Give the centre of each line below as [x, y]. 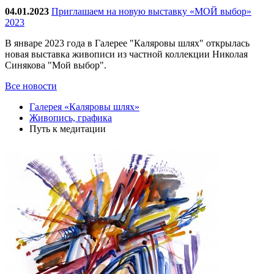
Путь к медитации [68, 129]
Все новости [31, 86]
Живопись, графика [71, 118]
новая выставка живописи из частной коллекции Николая [126, 54]
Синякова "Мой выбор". [56, 65]
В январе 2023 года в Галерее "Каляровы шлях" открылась [127, 43]
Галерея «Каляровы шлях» [84, 107]
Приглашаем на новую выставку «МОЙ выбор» [151, 12]
